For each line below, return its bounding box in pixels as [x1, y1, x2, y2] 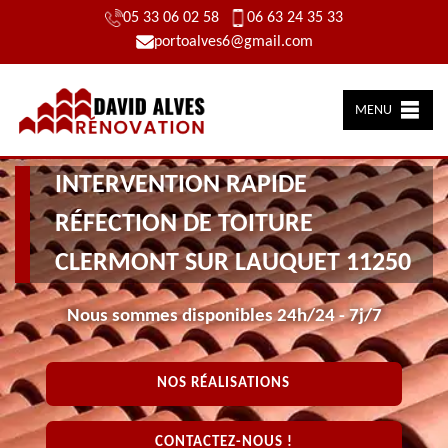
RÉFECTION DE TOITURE [55, 210, 313, 238]
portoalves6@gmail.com [153, 34, 313, 50]
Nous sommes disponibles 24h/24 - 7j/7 [66, 306, 382, 326]
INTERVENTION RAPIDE [55, 171, 307, 199]
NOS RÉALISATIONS [157, 375, 291, 391]
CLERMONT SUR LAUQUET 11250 [55, 249, 411, 277]
